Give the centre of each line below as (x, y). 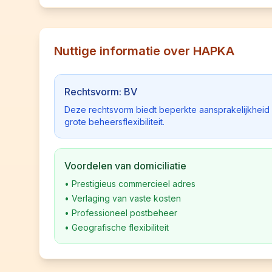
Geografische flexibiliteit (120, 227)
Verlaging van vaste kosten (126, 198)
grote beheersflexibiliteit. (114, 122)
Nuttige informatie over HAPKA (144, 51)
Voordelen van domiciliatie (125, 166)
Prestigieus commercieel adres (134, 184)
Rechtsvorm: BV (101, 92)
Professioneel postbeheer (124, 213)
